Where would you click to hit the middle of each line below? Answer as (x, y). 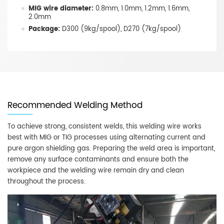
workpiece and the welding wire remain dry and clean (96, 170)
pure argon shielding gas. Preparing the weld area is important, (111, 148)
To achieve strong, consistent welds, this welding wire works (104, 126)
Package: (44, 29)
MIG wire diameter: (61, 8)
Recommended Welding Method (75, 105)
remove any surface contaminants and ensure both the (98, 159)
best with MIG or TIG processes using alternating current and (106, 137)
